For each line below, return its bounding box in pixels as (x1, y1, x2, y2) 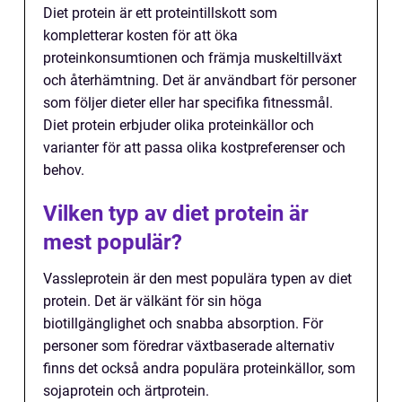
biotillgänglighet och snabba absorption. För (43, 314, 323, 332)
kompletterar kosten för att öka (43, 26, 238, 44)
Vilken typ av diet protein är (43, 200, 309, 226)
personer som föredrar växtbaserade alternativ (43, 336, 335, 354)
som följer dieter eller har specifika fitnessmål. (43, 93, 333, 111)
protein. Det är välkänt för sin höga (43, 292, 262, 310)
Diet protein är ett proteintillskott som (43, 4, 277, 22)
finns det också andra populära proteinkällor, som (43, 359, 355, 377)
